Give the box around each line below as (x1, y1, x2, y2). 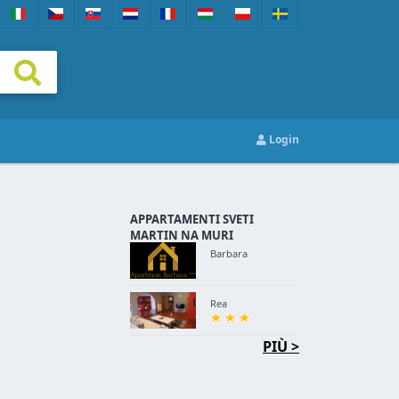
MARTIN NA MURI (130, 227, 233, 243)
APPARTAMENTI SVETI (130, 211, 254, 227)
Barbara (210, 247, 248, 260)
